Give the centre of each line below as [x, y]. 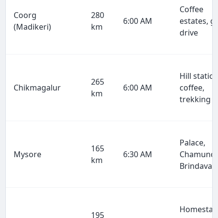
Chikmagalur [37, 88]
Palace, [193, 143]
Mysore [28, 154]
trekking [195, 100]
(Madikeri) [33, 27]
